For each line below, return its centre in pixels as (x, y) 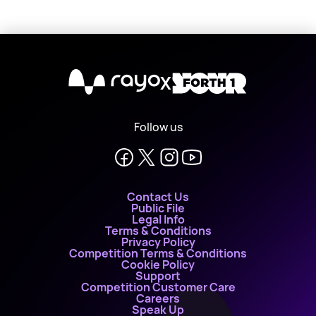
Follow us (158, 127)
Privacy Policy (158, 242)
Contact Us (158, 197)
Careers (158, 298)
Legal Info (158, 219)
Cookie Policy (158, 265)
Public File (158, 208)
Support (158, 276)
